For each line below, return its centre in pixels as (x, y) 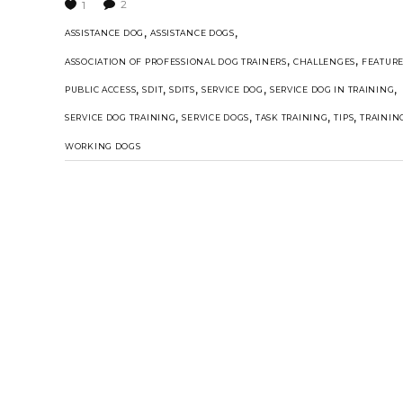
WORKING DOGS (103, 146)
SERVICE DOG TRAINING (121, 118)
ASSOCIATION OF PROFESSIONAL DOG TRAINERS (176, 61)
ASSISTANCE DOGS (193, 33)
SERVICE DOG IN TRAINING (332, 89)
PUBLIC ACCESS (101, 89)
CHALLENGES (324, 61)
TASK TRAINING (292, 118)
